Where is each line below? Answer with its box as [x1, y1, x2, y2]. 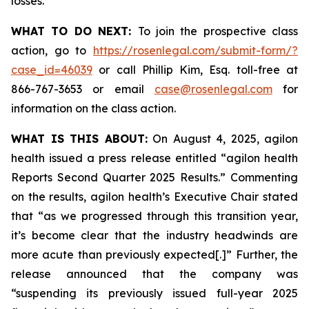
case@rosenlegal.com [154, 82, 272, 96]
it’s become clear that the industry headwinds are [11, 228, 298, 242]
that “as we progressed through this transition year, [11, 209, 298, 223]
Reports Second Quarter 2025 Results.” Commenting [11, 170, 298, 184]
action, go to [11, 43, 93, 57]
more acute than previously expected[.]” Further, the [11, 248, 298, 261]
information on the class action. [11, 101, 176, 115]
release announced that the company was [11, 267, 298, 281]
